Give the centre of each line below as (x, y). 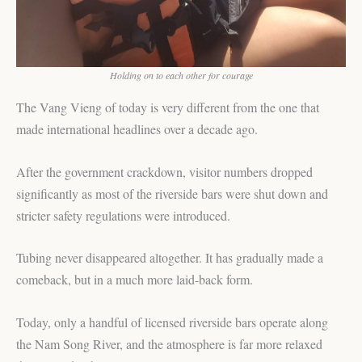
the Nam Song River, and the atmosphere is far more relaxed (169, 343)
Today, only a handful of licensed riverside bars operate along (172, 322)
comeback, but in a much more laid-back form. (135, 280)
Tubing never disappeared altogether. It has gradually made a (170, 258)
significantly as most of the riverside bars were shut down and (172, 193)
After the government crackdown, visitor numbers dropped (164, 171)
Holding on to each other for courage (181, 75)
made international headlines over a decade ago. (137, 128)
